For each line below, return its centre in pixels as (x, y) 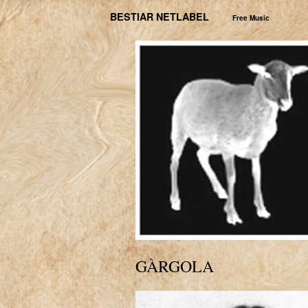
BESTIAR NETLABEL (159, 16)
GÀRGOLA (175, 266)
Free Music (251, 18)
